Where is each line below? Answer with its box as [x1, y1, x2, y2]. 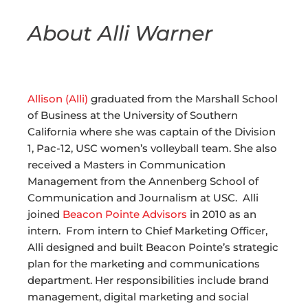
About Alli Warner [27, 20, 212, 46]
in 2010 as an [187, 208, 256, 221]
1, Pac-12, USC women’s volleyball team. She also [27, 142, 277, 155]
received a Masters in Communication [27, 158, 225, 172]
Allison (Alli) [27, 92, 88, 106]
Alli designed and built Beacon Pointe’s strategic [27, 241, 278, 254]
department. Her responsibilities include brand [27, 274, 269, 287]
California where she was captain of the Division [27, 125, 276, 139]
